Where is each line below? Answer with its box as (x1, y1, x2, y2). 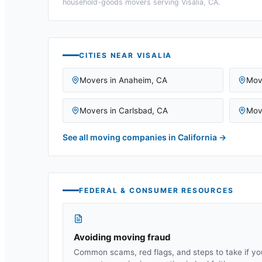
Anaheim (119, 75, 151, 85)
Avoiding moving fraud (74, 231, 171, 243)
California (178, 132, 217, 142)
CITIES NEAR (79, 50, 137, 60)
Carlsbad (119, 105, 152, 115)
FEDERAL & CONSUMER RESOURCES (79, 185, 234, 195)
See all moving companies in (63, 132, 178, 142)
